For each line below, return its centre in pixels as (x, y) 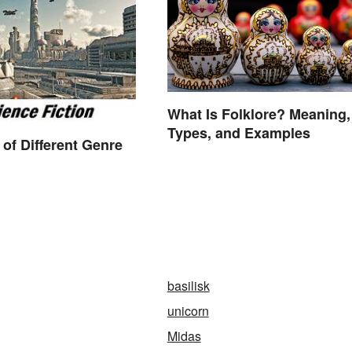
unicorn (188, 311)
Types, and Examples (238, 132)
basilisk (188, 286)
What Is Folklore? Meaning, (258, 114)
